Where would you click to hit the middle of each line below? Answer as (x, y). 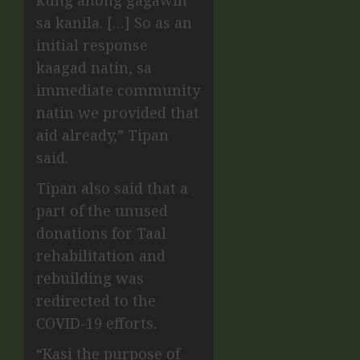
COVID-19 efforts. (96, 323)
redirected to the (96, 301)
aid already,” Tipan (102, 135)
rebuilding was (90, 278)
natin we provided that (118, 113)
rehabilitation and (101, 256)
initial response (92, 45)
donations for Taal (101, 233)
